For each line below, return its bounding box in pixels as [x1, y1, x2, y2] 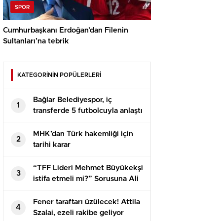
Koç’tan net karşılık [33, 186, 100, 194]
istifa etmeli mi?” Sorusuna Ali [33, 175, 139, 183]
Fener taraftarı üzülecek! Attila [33, 198, 140, 206]
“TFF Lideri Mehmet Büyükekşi [33, 164, 143, 172]
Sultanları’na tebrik [3, 37, 69, 45]
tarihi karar [33, 141, 71, 149]
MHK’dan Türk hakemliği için [33, 130, 133, 138]
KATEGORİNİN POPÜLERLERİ [17, 72, 101, 78]
